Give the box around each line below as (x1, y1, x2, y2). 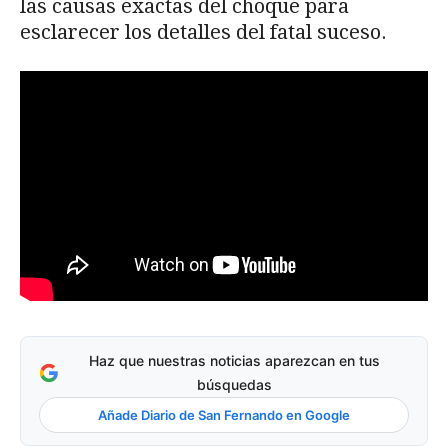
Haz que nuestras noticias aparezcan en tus (88, 352, 380, 370)
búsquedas (196, 376, 272, 394)
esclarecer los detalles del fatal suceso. (20, 19, 387, 44)
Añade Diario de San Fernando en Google (98, 407, 350, 424)
